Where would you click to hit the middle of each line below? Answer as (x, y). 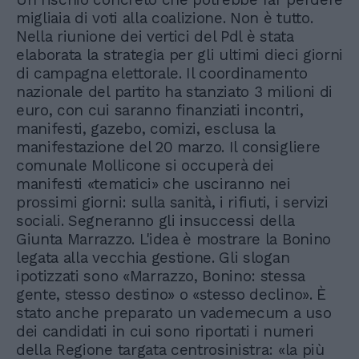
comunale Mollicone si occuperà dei (145, 165)
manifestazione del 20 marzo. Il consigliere (168, 147)
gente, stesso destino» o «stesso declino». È (171, 294)
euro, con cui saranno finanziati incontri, (160, 110)
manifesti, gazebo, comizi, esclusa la (146, 128)
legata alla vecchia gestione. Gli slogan (153, 257)
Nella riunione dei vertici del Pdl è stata (155, 36)
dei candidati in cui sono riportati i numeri (165, 331)
